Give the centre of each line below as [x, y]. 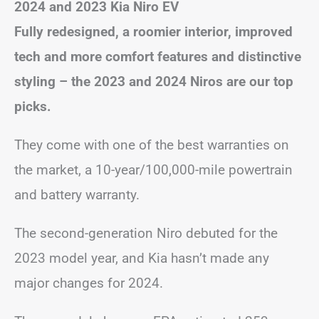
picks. [33, 106]
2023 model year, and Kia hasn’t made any [142, 258]
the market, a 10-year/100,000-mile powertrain [153, 169]
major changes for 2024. [89, 283]
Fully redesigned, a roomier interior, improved [153, 31]
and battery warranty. [79, 194]
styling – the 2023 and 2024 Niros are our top [154, 81]
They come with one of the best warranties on [152, 145]
